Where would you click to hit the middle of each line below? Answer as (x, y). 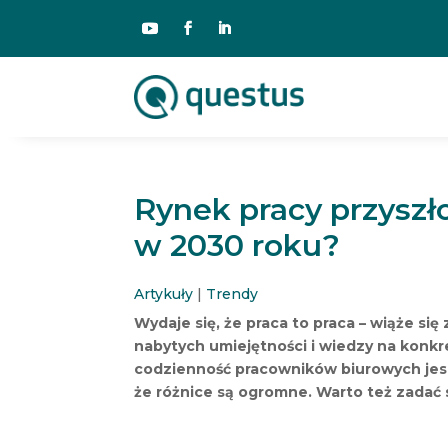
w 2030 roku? (237, 245)
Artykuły (164, 293)
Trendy (232, 293)
